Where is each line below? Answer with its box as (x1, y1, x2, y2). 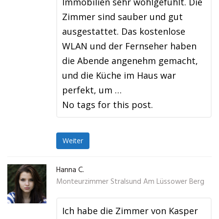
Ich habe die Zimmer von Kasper (62, 205, 198, 217)
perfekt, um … (62, 84, 122, 96)
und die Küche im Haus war (62, 69, 176, 81)
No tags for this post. (62, 99, 153, 110)
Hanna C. (56, 164, 84, 176)
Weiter (63, 136, 83, 146)
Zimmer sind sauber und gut (62, 11, 183, 22)
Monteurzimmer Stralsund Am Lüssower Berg (56, 176, 204, 188)
